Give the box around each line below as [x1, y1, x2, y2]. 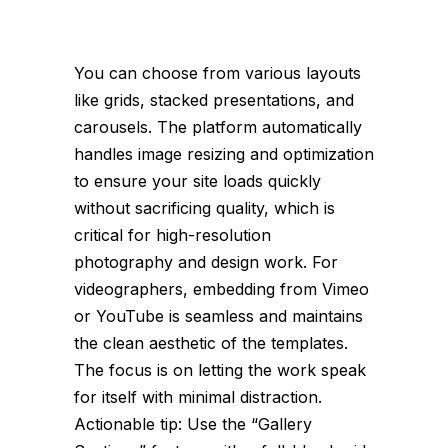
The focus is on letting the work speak [74, 360, 366, 381]
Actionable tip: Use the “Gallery [74, 414, 312, 435]
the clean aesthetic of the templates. [74, 333, 348, 354]
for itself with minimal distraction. [74, 387, 322, 408]
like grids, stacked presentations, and [74, 90, 354, 111]
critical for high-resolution [74, 225, 271, 246]
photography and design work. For [74, 252, 338, 273]
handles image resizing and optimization [74, 144, 374, 165]
